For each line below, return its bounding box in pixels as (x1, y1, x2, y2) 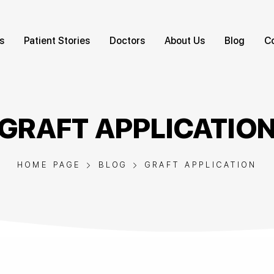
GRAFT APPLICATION (145, 160, 257, 169)
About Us (165, 34, 206, 46)
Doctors (109, 34, 146, 46)
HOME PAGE (17, 160, 81, 169)
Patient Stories (24, 34, 91, 46)
